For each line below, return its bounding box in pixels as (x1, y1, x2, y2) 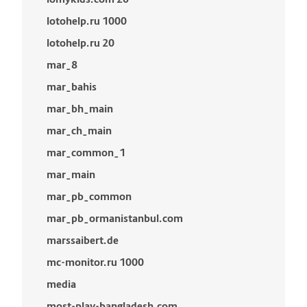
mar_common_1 (47, 146, 125, 159)
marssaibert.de (47, 234, 119, 247)
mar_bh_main (47, 102, 113, 115)
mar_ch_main (47, 124, 112, 137)
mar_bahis (47, 80, 97, 93)
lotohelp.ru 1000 (47, 14, 127, 27)
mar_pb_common (47, 190, 132, 203)
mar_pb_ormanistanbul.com (47, 212, 183, 225)
